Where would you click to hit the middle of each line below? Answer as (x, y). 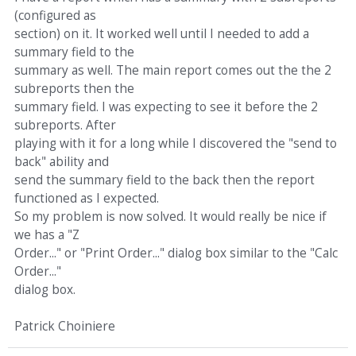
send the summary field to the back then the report (164, 180)
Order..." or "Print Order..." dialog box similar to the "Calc (176, 253)
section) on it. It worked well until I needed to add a (162, 34)
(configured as (55, 15)
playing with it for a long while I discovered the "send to (176, 143)
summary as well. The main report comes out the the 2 (173, 70)
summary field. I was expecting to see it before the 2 (166, 107)
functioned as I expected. (87, 198)
